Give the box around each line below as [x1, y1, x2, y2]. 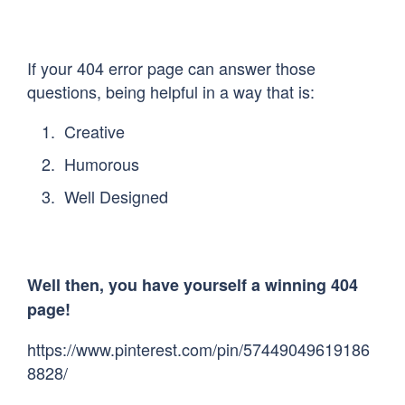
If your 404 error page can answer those [27, 56, 316, 80]
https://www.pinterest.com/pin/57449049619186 [27, 337, 370, 362]
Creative [64, 119, 126, 144]
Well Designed [64, 184, 169, 209]
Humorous [64, 152, 140, 176]
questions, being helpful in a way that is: [27, 80, 315, 104]
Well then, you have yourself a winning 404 [27, 273, 358, 297]
